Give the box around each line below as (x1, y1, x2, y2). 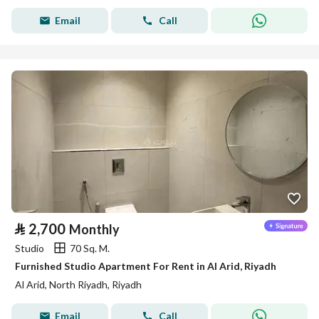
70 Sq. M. (70, 241, 110, 254)
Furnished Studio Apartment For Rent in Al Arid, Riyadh (15, 260, 276, 272)
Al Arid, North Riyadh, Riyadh (15, 278, 142, 291)
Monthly (69, 221, 120, 237)
